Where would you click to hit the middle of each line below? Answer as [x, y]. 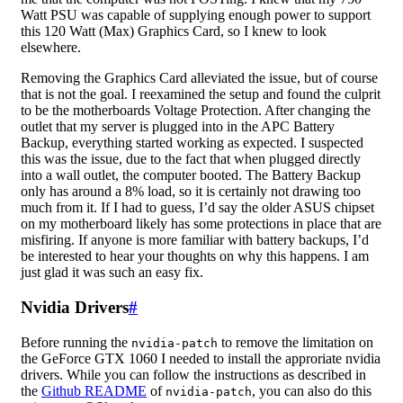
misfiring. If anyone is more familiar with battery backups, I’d [195, 240]
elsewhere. [51, 48]
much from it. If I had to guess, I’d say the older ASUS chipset [197, 208]
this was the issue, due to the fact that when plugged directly [191, 159]
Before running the [76, 342]
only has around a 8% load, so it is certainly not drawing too [191, 192]
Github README [94, 390]
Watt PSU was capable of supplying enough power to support [196, 15]
